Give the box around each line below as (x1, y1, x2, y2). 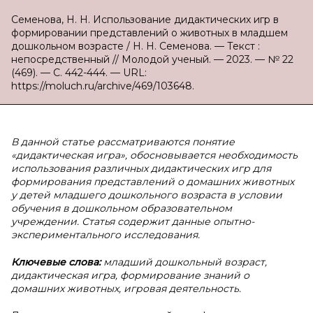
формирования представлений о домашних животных (11, 175, 294, 188)
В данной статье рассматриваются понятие (11, 136, 235, 148)
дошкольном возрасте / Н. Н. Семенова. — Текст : (11, 40, 260, 52)
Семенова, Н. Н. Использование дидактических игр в (11, 13, 279, 26)
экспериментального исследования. (11, 228, 200, 241)
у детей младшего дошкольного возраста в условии (11, 189, 282, 201)
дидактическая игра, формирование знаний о (11, 269, 249, 282)
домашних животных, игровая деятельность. (11, 282, 241, 295)
